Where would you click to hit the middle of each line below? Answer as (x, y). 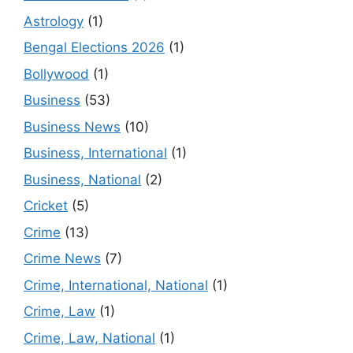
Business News (72, 126)
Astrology (54, 21)
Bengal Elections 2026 (94, 48)
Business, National (82, 179)
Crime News (62, 259)
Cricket (46, 206)
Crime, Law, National (89, 338)
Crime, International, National (116, 285)
